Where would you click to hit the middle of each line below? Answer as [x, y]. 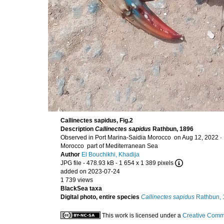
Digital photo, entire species [100, 197]
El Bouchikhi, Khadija [110, 154]
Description [78, 129]
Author [71, 154]
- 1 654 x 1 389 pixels [144, 163]
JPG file [71, 163]
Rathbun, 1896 [172, 129]
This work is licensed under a [142, 215]
